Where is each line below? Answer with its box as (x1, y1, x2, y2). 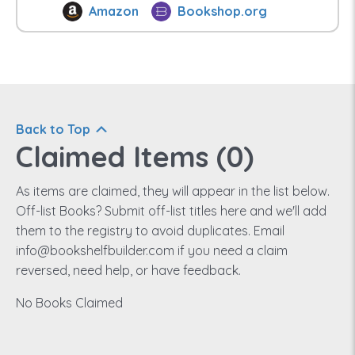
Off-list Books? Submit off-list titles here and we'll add (16, 202, 326, 219)
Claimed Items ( (16, 138, 227, 174)
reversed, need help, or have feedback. (16, 261, 241, 278)
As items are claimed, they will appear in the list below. (16, 182, 330, 199)
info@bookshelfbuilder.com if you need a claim (16, 242, 288, 258)
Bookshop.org (177, 3, 268, 20)
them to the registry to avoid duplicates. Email (16, 222, 284, 239)
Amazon (89, 3, 139, 20)
